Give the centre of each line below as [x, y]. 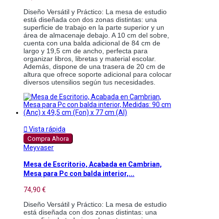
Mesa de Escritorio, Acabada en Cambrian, [93, 164]
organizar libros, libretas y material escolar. [90, 58]
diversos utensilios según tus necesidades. [89, 82]
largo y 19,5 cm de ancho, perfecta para [86, 51]
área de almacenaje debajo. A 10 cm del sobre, [96, 35]
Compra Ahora [48, 138]
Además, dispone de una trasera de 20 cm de [94, 66]
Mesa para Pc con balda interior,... [79, 174]
